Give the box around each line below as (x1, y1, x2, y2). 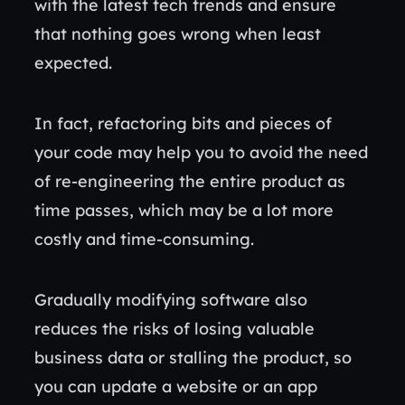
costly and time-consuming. (34, 229, 259, 250)
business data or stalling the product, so (34, 347, 352, 368)
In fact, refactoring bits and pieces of (34, 113, 332, 134)
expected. (34, 52, 117, 73)
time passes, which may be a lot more (34, 200, 334, 221)
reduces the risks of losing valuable (34, 318, 315, 339)
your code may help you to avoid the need (34, 142, 368, 163)
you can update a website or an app (34, 376, 317, 397)
